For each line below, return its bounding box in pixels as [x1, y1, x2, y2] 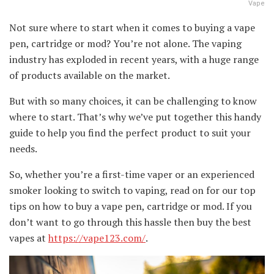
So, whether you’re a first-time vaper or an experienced [9, 167, 254, 181]
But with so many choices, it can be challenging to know [9, 94, 257, 108]
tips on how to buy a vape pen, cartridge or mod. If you [9, 199, 252, 213]
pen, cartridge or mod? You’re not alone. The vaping [9, 36, 242, 50]
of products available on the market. [9, 68, 170, 82]
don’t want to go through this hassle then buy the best [9, 215, 251, 229]
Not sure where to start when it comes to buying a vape [9, 20, 255, 34]
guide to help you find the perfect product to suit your [9, 125, 251, 139]
